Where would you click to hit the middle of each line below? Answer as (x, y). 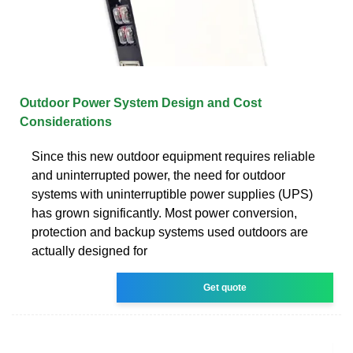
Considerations (66, 121)
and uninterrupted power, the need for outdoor (158, 175)
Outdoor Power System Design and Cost (141, 102)
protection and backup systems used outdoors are (170, 232)
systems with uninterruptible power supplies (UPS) (172, 194)
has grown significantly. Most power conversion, (164, 213)
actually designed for (89, 251)
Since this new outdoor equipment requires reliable (173, 156)
